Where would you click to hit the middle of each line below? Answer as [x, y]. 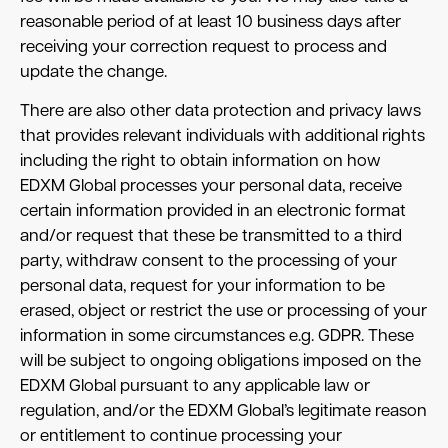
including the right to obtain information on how [200, 162]
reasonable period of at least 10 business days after [210, 22]
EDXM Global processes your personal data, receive [211, 187]
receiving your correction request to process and [203, 47]
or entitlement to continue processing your [181, 437]
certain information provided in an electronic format [213, 212]
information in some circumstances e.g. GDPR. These [217, 337]
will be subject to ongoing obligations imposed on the [220, 362]
